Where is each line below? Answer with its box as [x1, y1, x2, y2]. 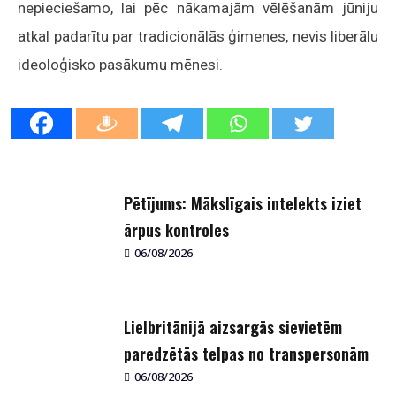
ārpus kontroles [124, 218, 229, 241]
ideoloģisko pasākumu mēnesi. [18, 56, 223, 73]
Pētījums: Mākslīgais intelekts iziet [124, 192, 362, 215]
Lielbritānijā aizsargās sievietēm [124, 316, 342, 339]
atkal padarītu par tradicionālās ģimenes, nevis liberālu [18, 27, 378, 45]
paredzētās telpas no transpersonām [124, 342, 369, 365]
